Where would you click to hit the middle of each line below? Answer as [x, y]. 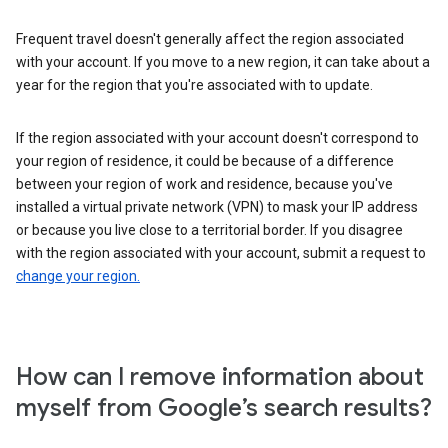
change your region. [78, 276]
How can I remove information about [220, 377]
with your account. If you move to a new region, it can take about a [223, 62]
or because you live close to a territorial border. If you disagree [209, 230]
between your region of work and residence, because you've [204, 184]
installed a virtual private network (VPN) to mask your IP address [217, 207]
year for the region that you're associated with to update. [194, 85]
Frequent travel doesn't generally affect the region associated [210, 39]
